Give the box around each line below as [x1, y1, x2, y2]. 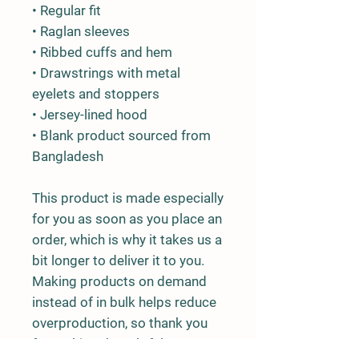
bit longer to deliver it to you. [32, 252, 204, 268]
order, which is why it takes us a [32, 231, 222, 248]
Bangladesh [32, 147, 103, 164]
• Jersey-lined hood [32, 106, 147, 123]
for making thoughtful [32, 335, 163, 352]
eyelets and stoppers [32, 85, 159, 102]
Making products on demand [32, 272, 207, 289]
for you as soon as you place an [32, 210, 222, 227]
